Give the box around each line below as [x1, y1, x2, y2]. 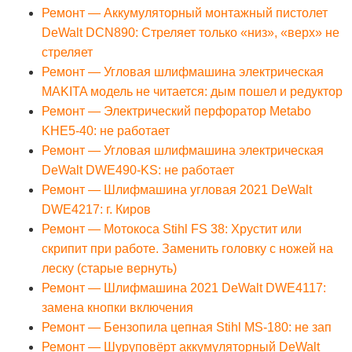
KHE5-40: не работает [42, 124, 170, 138]
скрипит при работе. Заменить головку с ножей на [42, 242, 333, 256]
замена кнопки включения [42, 301, 193, 315]
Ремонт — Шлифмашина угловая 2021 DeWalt [42, 183, 312, 197]
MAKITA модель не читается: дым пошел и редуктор [42, 85, 343, 99]
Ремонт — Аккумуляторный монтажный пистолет [42, 6, 328, 20]
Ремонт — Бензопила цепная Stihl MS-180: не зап [42, 321, 332, 335]
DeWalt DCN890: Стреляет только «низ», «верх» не [42, 26, 339, 40]
